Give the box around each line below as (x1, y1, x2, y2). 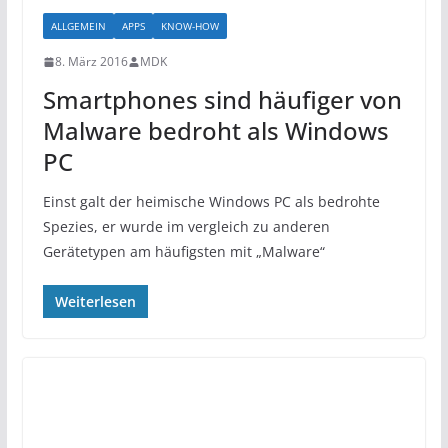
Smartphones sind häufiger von (42, 83, 402, 116)
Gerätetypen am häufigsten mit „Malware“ (42, 242, 325, 261)
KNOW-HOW (160, 19, 219, 33)
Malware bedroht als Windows (42, 114, 389, 147)
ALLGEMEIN (50, 19, 106, 33)
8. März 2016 (54, 53, 128, 70)
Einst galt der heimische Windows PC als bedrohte (42, 192, 380, 211)
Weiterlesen (54, 292, 136, 311)
